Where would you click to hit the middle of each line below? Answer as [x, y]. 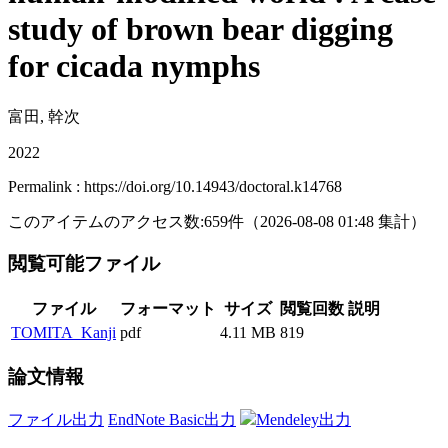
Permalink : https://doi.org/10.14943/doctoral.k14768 [175, 186]
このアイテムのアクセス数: [106, 221]
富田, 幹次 [44, 116]
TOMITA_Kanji [63, 333]
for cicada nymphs [134, 66]
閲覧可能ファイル [86, 264]
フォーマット [168, 309]
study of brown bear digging [200, 29]
